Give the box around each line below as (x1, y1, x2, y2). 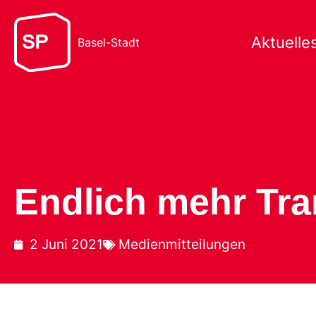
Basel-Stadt (78, 35, 140, 49)
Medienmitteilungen (119, 236, 245, 253)
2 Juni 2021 (30, 236, 103, 253)
